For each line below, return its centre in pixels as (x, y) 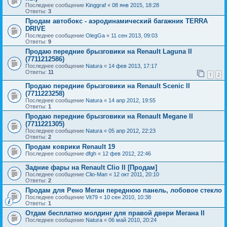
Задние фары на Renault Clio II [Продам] (91, 167)
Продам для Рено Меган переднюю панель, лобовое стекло (124, 190)
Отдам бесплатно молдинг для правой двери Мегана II (115, 213)
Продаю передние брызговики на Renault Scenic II (108, 86)
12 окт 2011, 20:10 (136, 174)
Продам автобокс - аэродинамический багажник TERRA (117, 21)
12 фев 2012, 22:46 (127, 153)
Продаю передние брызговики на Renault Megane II (109, 116)
